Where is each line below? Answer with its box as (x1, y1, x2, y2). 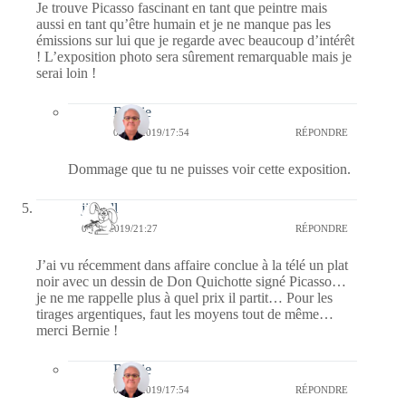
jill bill (82, 200, 118, 217)
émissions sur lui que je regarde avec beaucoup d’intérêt (36, 33, 354, 49)
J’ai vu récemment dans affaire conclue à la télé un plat (36, 257, 348, 274)
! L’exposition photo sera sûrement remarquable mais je (36, 49, 352, 65)
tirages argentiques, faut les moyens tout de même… (36, 306, 333, 323)
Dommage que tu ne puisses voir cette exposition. (68, 161, 351, 178)
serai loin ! (36, 65, 96, 82)
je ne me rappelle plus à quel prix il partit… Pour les (36, 290, 333, 306)
